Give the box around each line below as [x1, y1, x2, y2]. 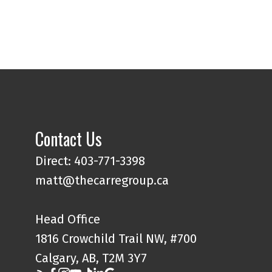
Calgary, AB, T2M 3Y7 [35, 251, 148, 266]
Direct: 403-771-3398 [35, 154, 146, 169]
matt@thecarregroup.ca [35, 173, 169, 188]
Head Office [35, 212, 101, 227]
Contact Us [35, 126, 103, 152]
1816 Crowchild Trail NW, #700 [35, 231, 197, 246]
